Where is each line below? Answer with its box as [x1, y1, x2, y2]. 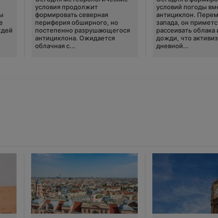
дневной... [156, 42, 189, 50]
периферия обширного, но [35, 18, 118, 27]
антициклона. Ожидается [35, 34, 115, 42]
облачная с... [35, 42, 75, 50]
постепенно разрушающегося [35, 26, 130, 35]
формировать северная [35, 11, 108, 19]
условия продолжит [35, 3, 98, 11]
